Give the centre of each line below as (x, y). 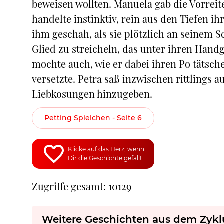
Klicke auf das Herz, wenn (106, 149)
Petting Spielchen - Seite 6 (93, 118)
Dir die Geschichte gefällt (105, 158)
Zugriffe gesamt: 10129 (82, 186)
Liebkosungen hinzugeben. (92, 94)
